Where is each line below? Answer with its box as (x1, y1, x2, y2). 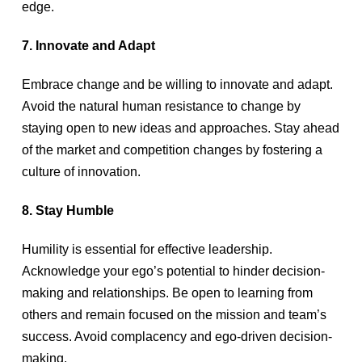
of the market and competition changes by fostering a (21, 143, 322, 157)
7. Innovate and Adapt (21, 39, 155, 53)
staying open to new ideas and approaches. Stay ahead (21, 121, 339, 135)
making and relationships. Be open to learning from (21, 286, 313, 300)
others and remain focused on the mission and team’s (21, 308, 326, 322)
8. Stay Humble (21, 204, 117, 217)
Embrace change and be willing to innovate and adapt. (21, 78, 333, 91)
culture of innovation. (21, 165, 144, 179)
